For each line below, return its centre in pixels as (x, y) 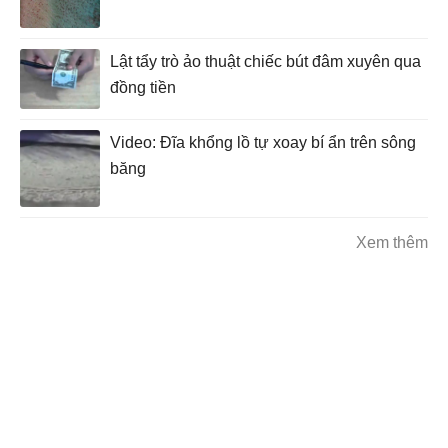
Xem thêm (392, 242)
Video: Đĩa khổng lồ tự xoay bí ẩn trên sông (263, 142)
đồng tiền (143, 87)
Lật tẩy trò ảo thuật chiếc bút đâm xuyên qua (265, 61)
